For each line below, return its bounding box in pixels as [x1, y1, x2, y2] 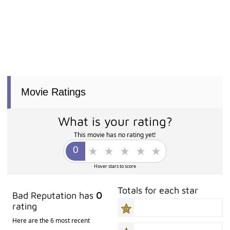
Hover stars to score [93, 163, 136, 170]
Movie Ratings [21, 86, 86, 98]
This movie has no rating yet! [74, 130, 156, 140]
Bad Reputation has [12, 190, 97, 201]
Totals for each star [118, 185, 199, 196]
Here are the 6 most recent [12, 216, 90, 225]
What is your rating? [57, 114, 172, 129]
